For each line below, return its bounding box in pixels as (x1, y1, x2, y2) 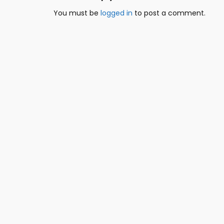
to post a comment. (132, 8, 205, 18)
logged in (100, 8, 132, 18)
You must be (53, 8, 100, 18)
